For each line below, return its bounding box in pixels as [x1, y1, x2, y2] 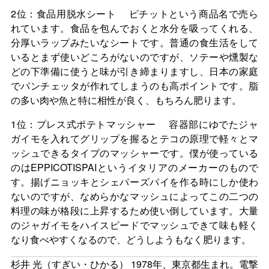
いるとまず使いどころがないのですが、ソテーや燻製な [10, 50, 259, 64]
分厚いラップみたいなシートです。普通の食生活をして [10, 35, 259, 50]
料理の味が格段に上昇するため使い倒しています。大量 [10, 204, 259, 218]
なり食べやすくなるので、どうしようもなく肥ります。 [10, 232, 251, 247]
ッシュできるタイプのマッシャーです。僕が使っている [10, 146, 259, 160]
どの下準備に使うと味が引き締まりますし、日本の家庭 [10, 64, 259, 79]
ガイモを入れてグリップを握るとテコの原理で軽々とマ [10, 131, 259, 146]
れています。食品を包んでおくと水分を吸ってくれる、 [10, 21, 259, 35]
